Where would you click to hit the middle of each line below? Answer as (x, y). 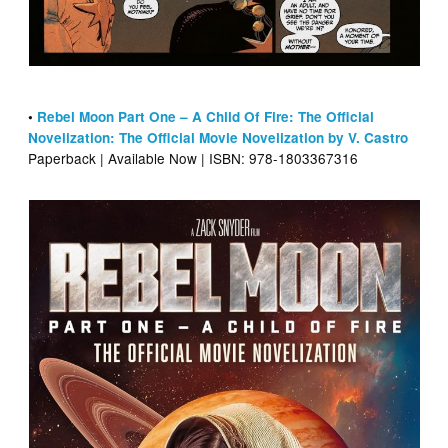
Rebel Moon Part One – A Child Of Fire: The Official (206, 116)
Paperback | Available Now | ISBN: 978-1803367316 (193, 157)
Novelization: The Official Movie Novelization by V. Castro (218, 137)
